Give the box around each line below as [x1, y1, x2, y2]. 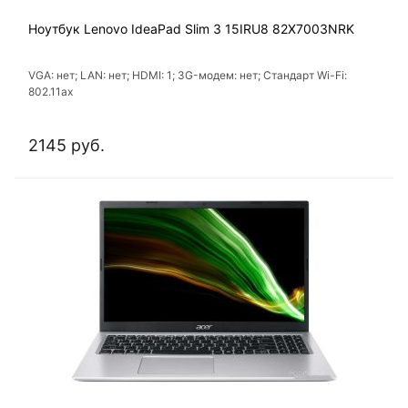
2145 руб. [28, 136, 105, 156]
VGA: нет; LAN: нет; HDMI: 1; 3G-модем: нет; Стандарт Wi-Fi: [28, 68, 347, 83]
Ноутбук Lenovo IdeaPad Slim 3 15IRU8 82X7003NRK [28, 21, 354, 37]
